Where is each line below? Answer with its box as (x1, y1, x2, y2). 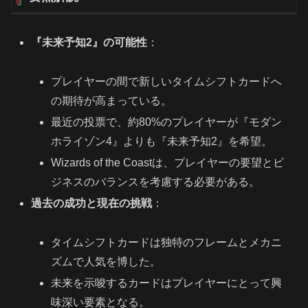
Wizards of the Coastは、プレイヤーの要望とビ (51, 157, 285, 169)
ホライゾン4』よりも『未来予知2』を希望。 (51, 135, 273, 148)
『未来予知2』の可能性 (31, 36, 148, 49)
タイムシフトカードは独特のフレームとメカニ (51, 236, 283, 249)
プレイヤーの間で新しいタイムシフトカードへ (51, 75, 283, 87)
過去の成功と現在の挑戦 (31, 197, 153, 210)
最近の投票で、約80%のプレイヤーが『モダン (51, 116, 283, 129)
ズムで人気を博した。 (51, 256, 162, 268)
